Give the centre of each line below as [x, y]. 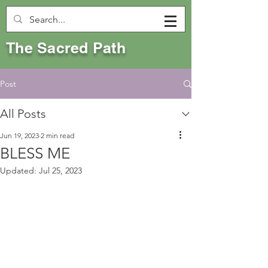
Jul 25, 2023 [60, 170]
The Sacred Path [66, 48]
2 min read [57, 135]
